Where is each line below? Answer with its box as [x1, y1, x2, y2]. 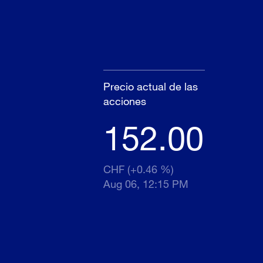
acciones [103, 94, 147, 107]
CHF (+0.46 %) [103, 162, 174, 176]
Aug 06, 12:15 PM [103, 177, 189, 190]
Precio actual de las [103, 79, 198, 93]
